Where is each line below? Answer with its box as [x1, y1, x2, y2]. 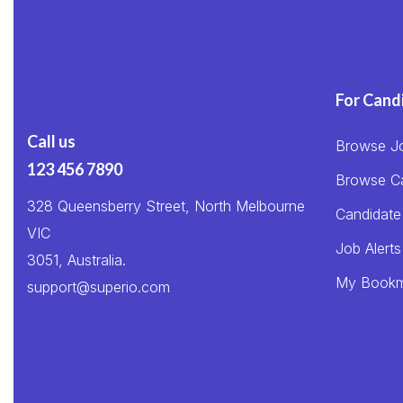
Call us [27, 131, 76, 151]
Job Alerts [335, 239, 401, 257]
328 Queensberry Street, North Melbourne [27, 197, 305, 215]
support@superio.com [27, 278, 170, 296]
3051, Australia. [27, 251, 126, 269]
